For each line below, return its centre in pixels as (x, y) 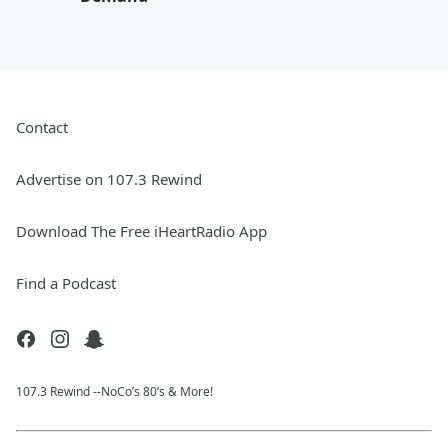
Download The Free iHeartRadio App (141, 230)
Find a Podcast (66, 282)
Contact (42, 126)
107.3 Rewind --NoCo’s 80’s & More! (114, 391)
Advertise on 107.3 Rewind (109, 178)
